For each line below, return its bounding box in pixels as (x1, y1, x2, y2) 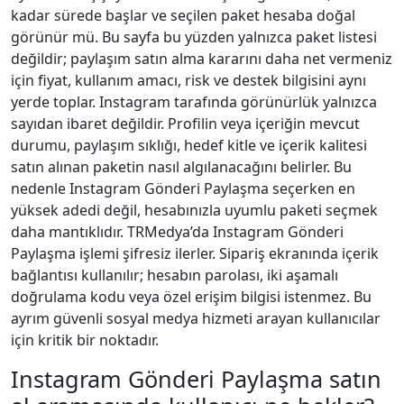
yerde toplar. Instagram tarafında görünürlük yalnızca (11, 91, 377, 112)
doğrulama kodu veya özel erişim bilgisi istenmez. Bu (11, 286, 372, 307)
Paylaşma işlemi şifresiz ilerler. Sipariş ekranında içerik (11, 243, 379, 263)
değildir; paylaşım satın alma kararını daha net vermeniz (11, 48, 392, 69)
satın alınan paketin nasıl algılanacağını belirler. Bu (11, 156, 352, 177)
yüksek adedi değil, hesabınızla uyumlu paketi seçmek (11, 199, 378, 220)
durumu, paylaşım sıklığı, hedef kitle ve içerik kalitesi (11, 134, 367, 155)
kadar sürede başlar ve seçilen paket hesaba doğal (11, 5, 355, 25)
